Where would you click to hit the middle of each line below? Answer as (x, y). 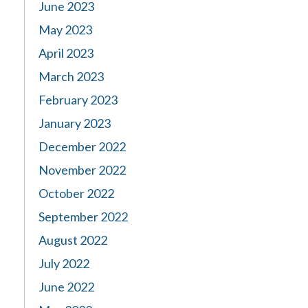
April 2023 (66, 53)
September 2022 (83, 217)
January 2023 (75, 123)
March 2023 (71, 76)
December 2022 (82, 146)
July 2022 (64, 263)
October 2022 (76, 193)
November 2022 (82, 170)
